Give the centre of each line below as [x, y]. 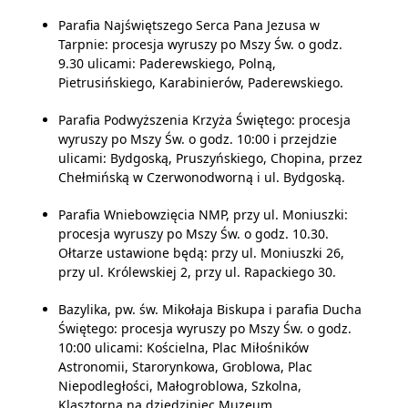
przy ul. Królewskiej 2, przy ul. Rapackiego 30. [197, 272]
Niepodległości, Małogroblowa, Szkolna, [180, 386]
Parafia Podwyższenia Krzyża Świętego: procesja [204, 120]
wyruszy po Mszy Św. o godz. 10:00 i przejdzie [198, 139]
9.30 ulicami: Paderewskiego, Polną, [167, 63]
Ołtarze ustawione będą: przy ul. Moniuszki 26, [201, 253]
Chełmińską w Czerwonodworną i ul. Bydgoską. [202, 177]
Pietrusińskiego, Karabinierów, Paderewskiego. [201, 82]
